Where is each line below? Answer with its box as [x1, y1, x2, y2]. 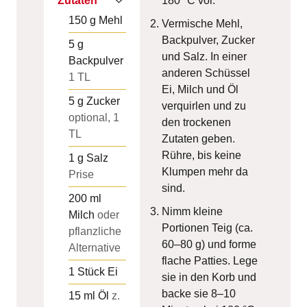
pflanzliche [69, 225, 121, 237]
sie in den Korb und [162, 271, 256, 283]
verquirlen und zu [162, 99, 246, 112]
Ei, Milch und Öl [162, 83, 238, 95]
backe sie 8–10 [162, 287, 236, 299]
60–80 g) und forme [162, 238, 256, 250]
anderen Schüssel [162, 66, 250, 79]
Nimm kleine [162, 205, 223, 217]
